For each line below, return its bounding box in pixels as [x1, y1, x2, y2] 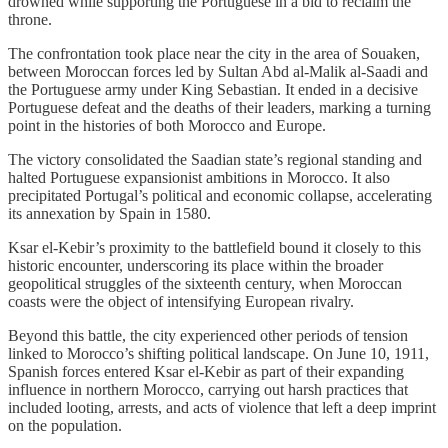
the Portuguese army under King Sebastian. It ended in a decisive [8, 81, 418, 99]
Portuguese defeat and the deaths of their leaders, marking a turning [8, 99, 431, 117]
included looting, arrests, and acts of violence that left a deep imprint [8, 399, 436, 417]
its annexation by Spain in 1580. [8, 205, 211, 223]
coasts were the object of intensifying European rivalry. [8, 293, 354, 311]
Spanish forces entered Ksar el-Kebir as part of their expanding [8, 363, 404, 381]
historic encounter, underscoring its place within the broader [8, 257, 383, 275]
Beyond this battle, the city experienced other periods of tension [8, 327, 408, 345]
